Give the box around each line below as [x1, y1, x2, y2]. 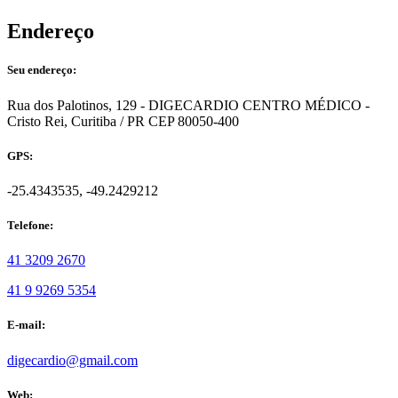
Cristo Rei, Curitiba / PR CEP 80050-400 [7, 113, 239, 129]
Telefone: [7, 219, 53, 233]
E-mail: [7, 318, 45, 332]
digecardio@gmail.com [7, 352, 138, 368]
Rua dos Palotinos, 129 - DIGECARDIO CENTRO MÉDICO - [7, 97, 370, 113]
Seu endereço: [7, 63, 76, 77]
